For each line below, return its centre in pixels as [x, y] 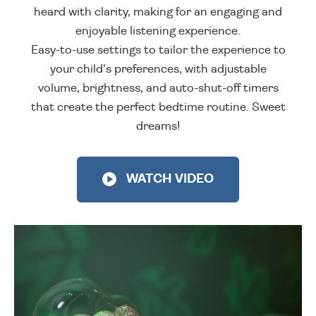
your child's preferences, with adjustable [158, 69]
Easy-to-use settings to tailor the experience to [158, 50]
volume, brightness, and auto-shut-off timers [158, 88]
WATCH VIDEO [169, 180]
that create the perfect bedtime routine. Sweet [158, 107]
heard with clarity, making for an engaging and [158, 12]
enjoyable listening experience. [158, 31]
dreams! [158, 126]
